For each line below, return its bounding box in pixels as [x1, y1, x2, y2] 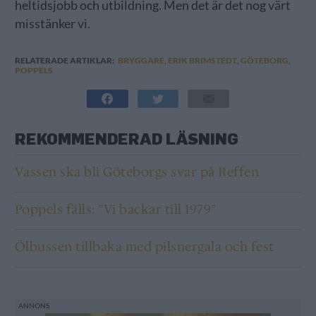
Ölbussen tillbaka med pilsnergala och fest [14, 238, 274, 256]
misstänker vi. [14, 16, 90, 32]
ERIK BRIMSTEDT [167, 55, 237, 66]
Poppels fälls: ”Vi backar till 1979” [14, 201, 217, 219]
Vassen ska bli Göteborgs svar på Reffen [14, 164, 260, 181]
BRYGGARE [117, 55, 164, 66]
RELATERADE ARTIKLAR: [14, 55, 114, 66]
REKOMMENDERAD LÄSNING [14, 129, 238, 148]
